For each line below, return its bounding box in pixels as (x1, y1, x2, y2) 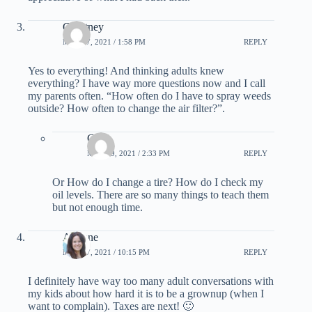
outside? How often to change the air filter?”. (28, 102, 225, 114)
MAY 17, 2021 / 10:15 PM (63, 248, 150, 257)
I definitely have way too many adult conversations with (28, 274, 274, 287)
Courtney (63, 20, 104, 33)
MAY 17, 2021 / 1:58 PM (63, 38, 146, 47)
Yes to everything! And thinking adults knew (28, 64, 224, 77)
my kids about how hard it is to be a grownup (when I (28, 287, 264, 299)
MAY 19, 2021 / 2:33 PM (87, 149, 170, 158)
